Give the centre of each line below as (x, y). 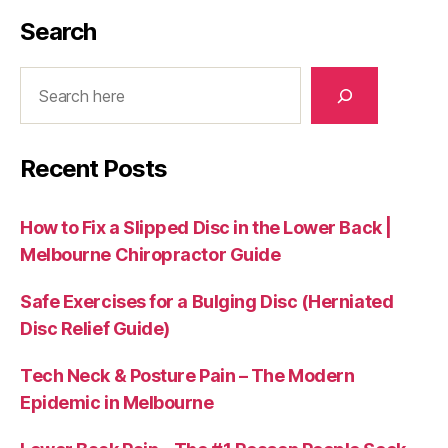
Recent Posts (94, 169)
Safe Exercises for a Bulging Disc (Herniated (207, 302)
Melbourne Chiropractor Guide (150, 255)
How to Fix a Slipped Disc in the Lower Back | (206, 228)
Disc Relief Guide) (95, 329)
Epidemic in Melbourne (117, 403)
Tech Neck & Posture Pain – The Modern (187, 376)
